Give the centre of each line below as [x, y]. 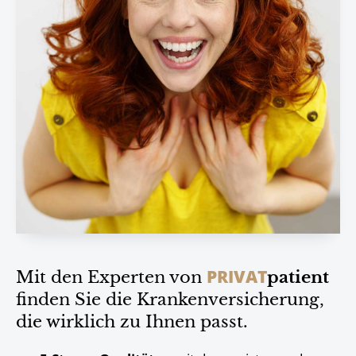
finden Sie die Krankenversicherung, [172, 300]
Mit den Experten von [111, 277]
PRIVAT [237, 277]
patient [298, 277]
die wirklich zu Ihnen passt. [132, 322]
